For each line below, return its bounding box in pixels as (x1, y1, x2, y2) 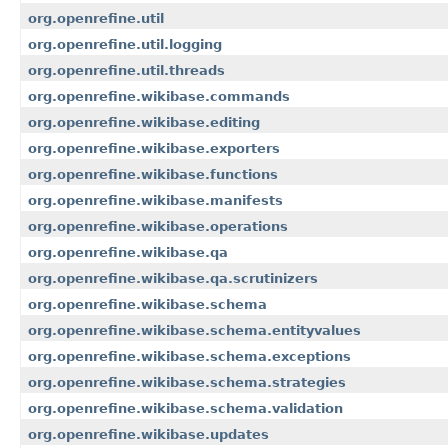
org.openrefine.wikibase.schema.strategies (28, 375, 346, 391)
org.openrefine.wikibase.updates (28, 427, 269, 443)
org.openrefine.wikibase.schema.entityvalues (28, 323, 361, 339)
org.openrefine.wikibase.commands (28, 89, 290, 105)
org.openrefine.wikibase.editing (28, 115, 260, 131)
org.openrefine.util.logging (28, 37, 222, 53)
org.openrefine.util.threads (28, 63, 225, 79)
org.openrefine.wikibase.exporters (28, 141, 280, 157)
